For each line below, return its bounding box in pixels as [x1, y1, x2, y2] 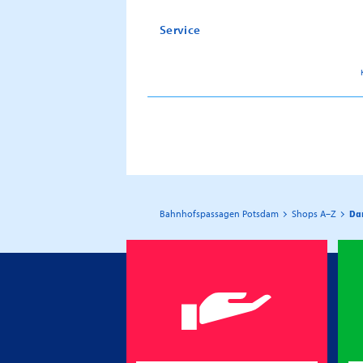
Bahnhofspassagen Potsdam [160, 207, 279, 220]
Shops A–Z [292, 207, 336, 220]
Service [160, 21, 201, 37]
